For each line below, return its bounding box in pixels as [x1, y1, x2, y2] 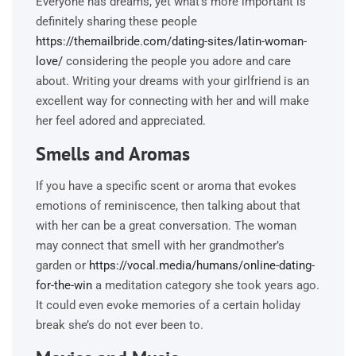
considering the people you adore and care [63, 53, 291, 68]
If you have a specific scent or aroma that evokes [36, 178, 296, 193]
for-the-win [36, 277, 92, 292]
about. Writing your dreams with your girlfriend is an [36, 73, 309, 88]
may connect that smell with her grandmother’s [36, 238, 284, 253]
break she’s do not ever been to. [36, 317, 203, 332]
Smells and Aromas [36, 141, 190, 166]
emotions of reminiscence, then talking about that [36, 198, 300, 213]
